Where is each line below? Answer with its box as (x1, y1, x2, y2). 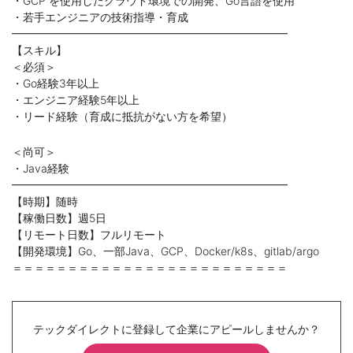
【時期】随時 (12, 195, 78, 209)
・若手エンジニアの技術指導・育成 (12, 10, 188, 24)
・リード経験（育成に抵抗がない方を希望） (12, 110, 232, 124)
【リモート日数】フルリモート (12, 228, 166, 242)
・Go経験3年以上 (12, 76, 99, 91)
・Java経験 (12, 162, 69, 176)
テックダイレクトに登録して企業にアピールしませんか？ (33, 322, 320, 336)
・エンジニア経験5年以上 (12, 93, 139, 107)
